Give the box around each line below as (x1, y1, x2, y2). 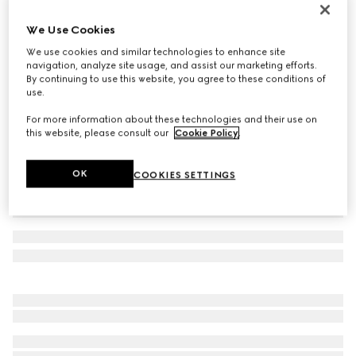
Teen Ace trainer (13, 14, 106, 29)
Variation (13, 52, 55, 63)
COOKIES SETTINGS (133, 168, 236, 180)
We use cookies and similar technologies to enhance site (26, 45, 286, 57)
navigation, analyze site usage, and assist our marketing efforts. (26, 59, 318, 71)
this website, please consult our (26, 126, 172, 138)
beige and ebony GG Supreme (54, 52, 188, 63)
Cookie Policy (175, 126, 239, 138)
